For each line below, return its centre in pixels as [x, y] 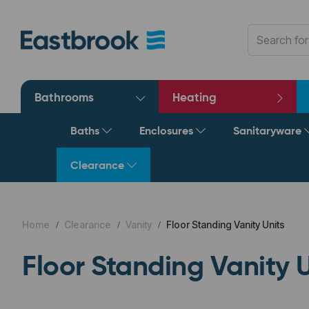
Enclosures [168, 132]
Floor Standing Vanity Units [225, 225]
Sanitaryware [269, 132]
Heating [195, 98]
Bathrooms [64, 98]
